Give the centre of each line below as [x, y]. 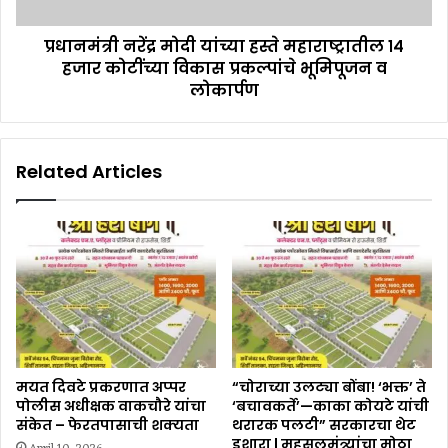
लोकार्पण [224, 91]
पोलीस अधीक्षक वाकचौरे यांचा [111, 405]
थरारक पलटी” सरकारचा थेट [324, 424]
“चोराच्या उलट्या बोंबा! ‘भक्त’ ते [329, 386]
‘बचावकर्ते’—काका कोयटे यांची [330, 405]
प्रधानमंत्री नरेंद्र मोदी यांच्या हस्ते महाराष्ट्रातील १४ [224, 47]
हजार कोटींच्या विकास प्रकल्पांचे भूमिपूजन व [224, 69]
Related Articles [89, 172]
